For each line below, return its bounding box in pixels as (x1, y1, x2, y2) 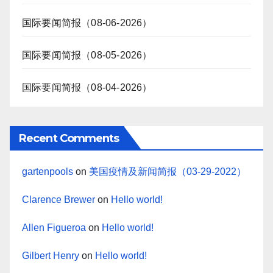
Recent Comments (19, 132, 119, 146)
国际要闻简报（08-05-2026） (22, 50, 152, 61)
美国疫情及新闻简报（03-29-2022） (89, 166, 246, 177)
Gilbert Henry (22, 250, 79, 261)
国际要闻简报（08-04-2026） (22, 82, 152, 93)
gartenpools (22, 166, 73, 177)
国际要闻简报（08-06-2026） (22, 18, 152, 29)
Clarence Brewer (22, 194, 95, 205)
